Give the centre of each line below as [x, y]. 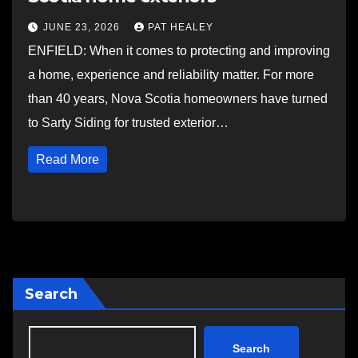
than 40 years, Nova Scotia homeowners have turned [178, 99]
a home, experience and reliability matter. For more [171, 75]
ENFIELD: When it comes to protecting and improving [179, 51]
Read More [68, 159]
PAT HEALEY [181, 27]
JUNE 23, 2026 [83, 27]
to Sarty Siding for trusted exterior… [128, 123]
